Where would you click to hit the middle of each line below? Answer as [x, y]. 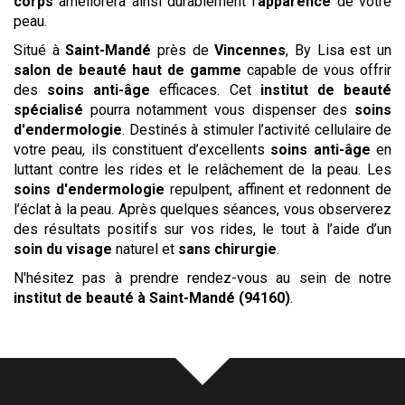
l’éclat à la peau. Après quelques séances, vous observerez [202, 210]
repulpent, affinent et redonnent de [278, 190]
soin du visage [63, 250]
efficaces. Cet [205, 90]
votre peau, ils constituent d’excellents [142, 150]
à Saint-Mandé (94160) [214, 298]
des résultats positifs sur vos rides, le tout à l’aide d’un [202, 230]
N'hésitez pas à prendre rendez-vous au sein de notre [202, 278]
